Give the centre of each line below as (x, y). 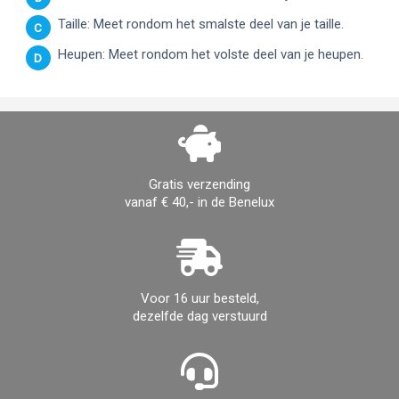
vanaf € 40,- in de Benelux (199, 202)
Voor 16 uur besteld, (199, 298)
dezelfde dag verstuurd (199, 316)
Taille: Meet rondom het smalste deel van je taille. (201, 24)
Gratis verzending (199, 184)
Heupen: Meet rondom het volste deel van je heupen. (211, 54)
